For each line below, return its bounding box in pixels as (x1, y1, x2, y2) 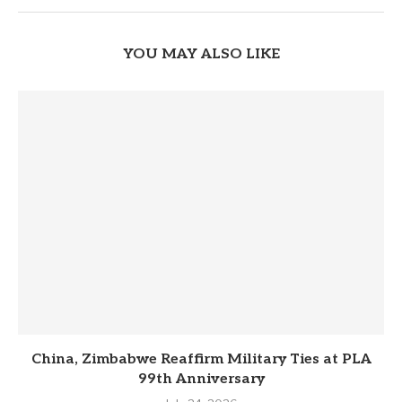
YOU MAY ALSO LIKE (122, 45, 280, 63)
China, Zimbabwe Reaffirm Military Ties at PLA (31, 350, 371, 368)
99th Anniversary (137, 370, 265, 388)
